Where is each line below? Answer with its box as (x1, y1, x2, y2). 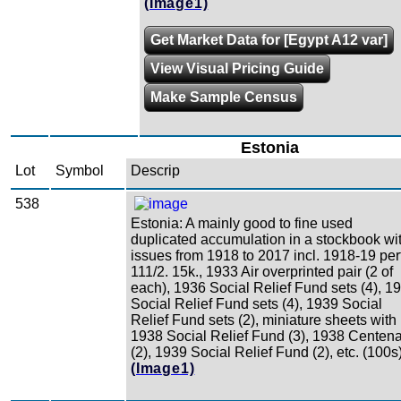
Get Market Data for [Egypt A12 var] (150, 32, 388, 48)
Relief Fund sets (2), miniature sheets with (131, 311, 397, 328)
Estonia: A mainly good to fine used (131, 215, 353, 231)
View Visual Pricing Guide (150, 61, 324, 77)
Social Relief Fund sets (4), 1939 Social (131, 295, 382, 311)
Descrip (131, 162, 180, 178)
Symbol (55, 162, 104, 178)
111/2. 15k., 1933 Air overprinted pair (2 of (131, 263, 393, 279)
